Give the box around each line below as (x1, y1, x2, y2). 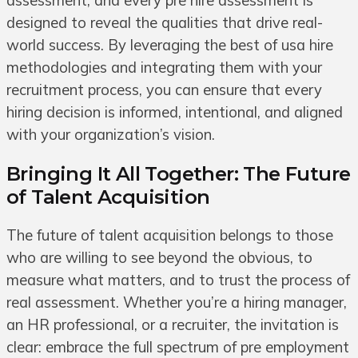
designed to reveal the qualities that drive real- (6, 13, 323, 32)
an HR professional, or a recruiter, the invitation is (6, 315, 339, 334)
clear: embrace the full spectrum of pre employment (6, 337, 349, 356)
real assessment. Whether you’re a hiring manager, (6, 292, 347, 312)
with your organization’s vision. (6, 125, 215, 144)
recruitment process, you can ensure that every (6, 80, 322, 99)
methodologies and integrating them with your (6, 58, 322, 77)
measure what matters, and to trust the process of (6, 270, 350, 289)
